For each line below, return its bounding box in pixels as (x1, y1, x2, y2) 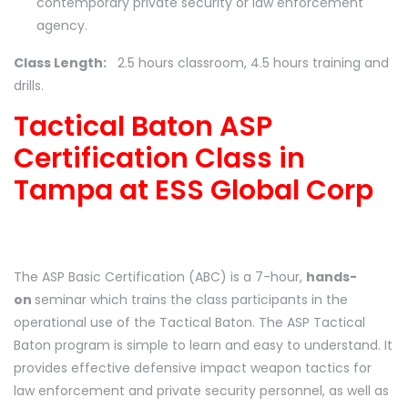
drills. (14, 76, 44, 95)
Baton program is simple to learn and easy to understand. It (14, 335, 393, 354)
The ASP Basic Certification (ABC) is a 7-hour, (14, 267, 306, 286)
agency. (36, 16, 87, 35)
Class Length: (14, 54, 107, 72)
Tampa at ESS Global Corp (14, 171, 373, 209)
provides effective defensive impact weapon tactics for (14, 358, 372, 377)
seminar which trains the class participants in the (35, 290, 348, 309)
